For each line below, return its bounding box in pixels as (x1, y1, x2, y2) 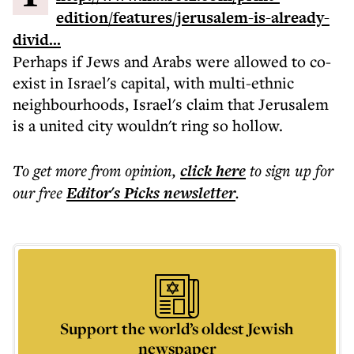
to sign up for (250, 160, 333, 181)
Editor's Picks (66, 182, 160, 204)
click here (180, 160, 246, 182)
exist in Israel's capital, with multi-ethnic (13, 72, 294, 93)
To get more (13, 160, 91, 181)
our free (13, 182, 62, 203)
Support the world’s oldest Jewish (60, 318, 294, 339)
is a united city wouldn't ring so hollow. (13, 115, 283, 136)
